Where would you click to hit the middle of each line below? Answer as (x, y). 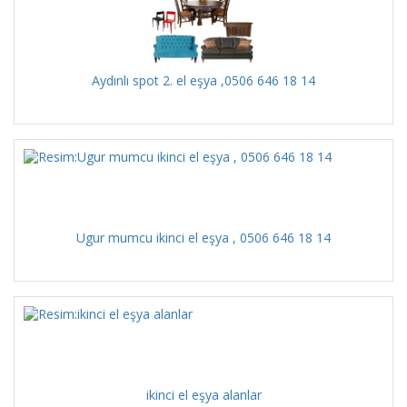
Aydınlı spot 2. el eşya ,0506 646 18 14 (203, 80)
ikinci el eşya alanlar (203, 395)
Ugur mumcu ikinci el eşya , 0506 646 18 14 (203, 238)
